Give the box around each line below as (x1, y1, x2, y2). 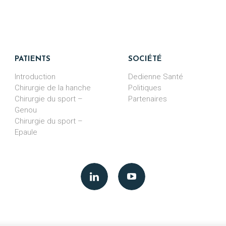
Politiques (128, 83, 161, 92)
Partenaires (128, 94, 167, 103)
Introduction (15, 72, 55, 81)
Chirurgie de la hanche (15, 83, 91, 92)
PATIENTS (19, 55, 50, 63)
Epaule (15, 128, 37, 137)
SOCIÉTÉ (133, 55, 162, 63)
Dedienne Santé (128, 72, 183, 81)
